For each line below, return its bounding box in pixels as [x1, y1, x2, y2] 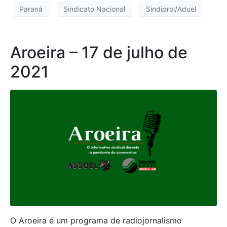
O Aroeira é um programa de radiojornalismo [10, 215, 182, 225]
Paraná [19, 4, 43, 13]
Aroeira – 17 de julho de [10, 43, 187, 63]
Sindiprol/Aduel [146, 4, 196, 13]
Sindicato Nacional [63, 4, 125, 13]
